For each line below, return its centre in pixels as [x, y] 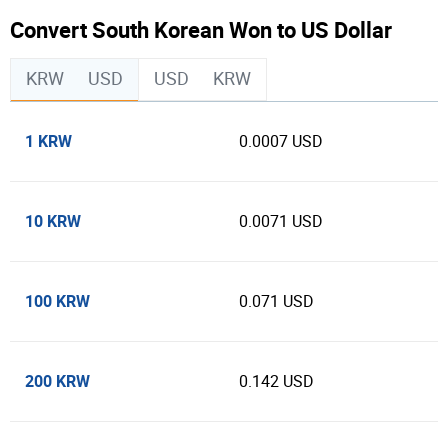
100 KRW [57, 301]
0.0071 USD [281, 221]
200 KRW [57, 381]
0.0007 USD [281, 141]
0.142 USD [276, 381]
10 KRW [53, 221]
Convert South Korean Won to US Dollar [201, 29]
